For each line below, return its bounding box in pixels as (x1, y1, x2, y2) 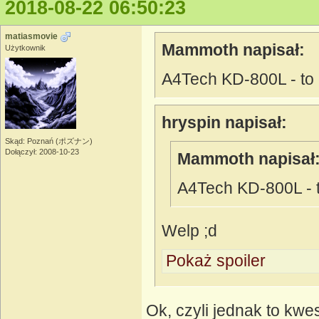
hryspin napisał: (162, 114, 287, 132)
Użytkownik (5, 43, 46, 53)
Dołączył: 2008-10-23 (5, 147, 79, 157)
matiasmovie (5, 31, 58, 42)
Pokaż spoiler (166, 252, 266, 270)
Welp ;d (162, 222, 217, 240)
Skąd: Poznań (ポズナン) (5, 137, 93, 146)
